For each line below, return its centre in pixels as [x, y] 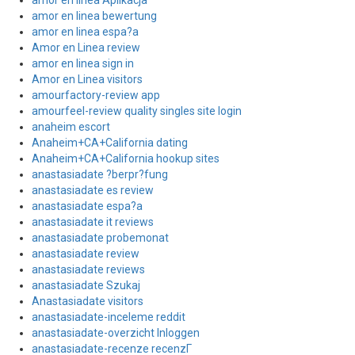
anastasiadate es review [93, 190]
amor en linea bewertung [94, 16]
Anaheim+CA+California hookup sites [126, 158]
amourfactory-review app [96, 95]
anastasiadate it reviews [93, 222]
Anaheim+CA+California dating [110, 143]
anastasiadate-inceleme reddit [109, 317]
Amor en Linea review [86, 48]
